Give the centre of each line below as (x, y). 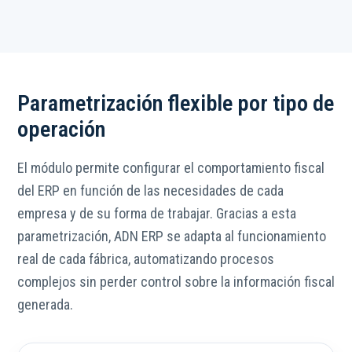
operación (61, 130)
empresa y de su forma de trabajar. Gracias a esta (157, 214)
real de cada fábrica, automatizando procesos (146, 259)
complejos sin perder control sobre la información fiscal (176, 282)
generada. (45, 305)
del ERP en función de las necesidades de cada (150, 191)
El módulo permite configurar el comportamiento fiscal (171, 168)
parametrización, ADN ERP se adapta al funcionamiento (172, 236)
